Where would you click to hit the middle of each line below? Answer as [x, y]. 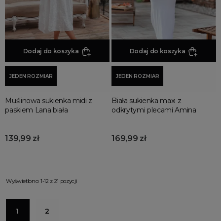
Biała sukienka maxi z [147, 100]
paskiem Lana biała [37, 110]
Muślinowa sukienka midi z [49, 100]
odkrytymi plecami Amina [154, 110]
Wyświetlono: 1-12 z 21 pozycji [42, 181]
